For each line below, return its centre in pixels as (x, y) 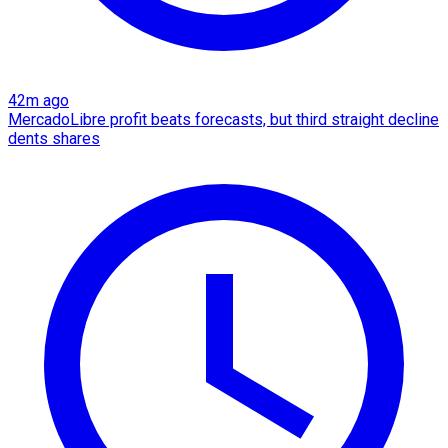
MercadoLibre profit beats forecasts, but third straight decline (223, 120)
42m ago (38, 101)
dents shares (54, 139)
